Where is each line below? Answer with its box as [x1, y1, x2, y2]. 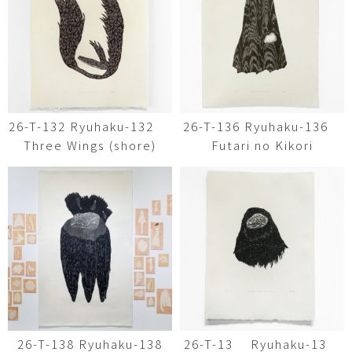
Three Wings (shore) [24, 137, 156, 153]
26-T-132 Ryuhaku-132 [9, 118, 171, 134]
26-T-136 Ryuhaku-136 [182, 118, 342, 134]
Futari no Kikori [211, 137, 313, 153]
